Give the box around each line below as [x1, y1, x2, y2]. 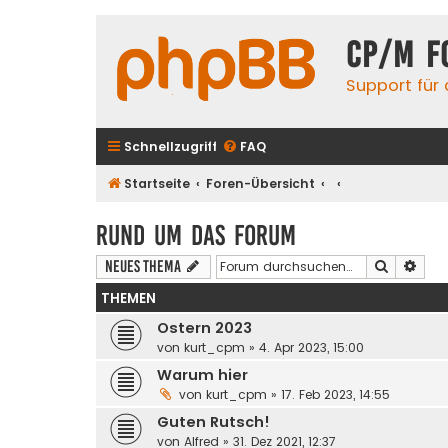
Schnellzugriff [124, 138, 217, 155]
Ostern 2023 [157, 317, 252, 338]
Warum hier [157, 364, 248, 385]
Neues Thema [105, 256, 181, 276]
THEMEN [101, 288, 156, 308]
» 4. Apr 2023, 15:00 [245, 338, 364, 356]
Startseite [124, 175, 190, 192]
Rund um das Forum [96, 219, 296, 251]
